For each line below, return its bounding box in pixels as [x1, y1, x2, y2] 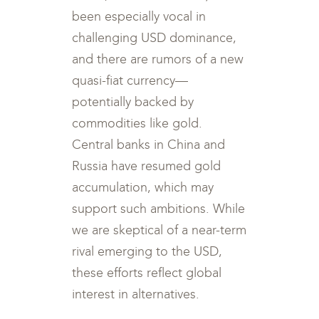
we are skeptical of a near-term [72, 222, 247, 238]
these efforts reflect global [72, 265, 222, 281]
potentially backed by [72, 94, 194, 110]
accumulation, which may [72, 179, 214, 195]
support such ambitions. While [72, 201, 246, 216]
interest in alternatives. [72, 286, 200, 302]
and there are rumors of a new [72, 51, 244, 67]
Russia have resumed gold [72, 158, 221, 174]
